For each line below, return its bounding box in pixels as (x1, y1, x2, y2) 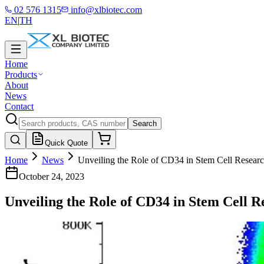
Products (5, 70, 37, 80)
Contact (5, 101, 34, 111)
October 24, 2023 (19, 171, 84, 181)
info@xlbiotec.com (68, 5, 142, 15)
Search (133, 119, 157, 128)
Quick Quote (45, 138, 88, 147)
